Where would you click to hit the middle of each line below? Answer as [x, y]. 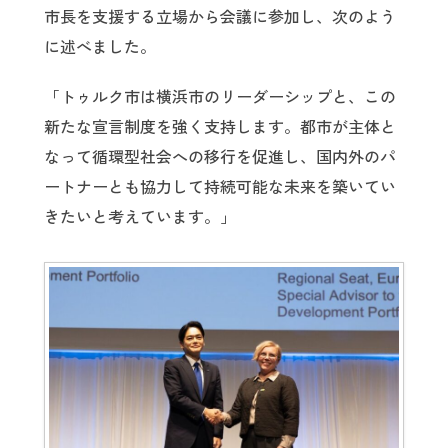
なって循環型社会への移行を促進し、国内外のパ [220, 157]
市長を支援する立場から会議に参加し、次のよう [220, 16]
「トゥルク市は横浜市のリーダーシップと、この [220, 97]
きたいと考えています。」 [140, 217]
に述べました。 [100, 46]
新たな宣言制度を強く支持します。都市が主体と [220, 127]
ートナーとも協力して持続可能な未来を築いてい [220, 187]
